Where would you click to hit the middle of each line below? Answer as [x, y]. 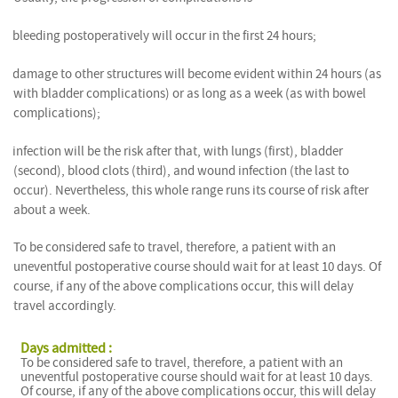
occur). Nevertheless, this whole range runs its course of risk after [191, 190]
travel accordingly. [65, 306]
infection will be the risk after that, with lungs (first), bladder [178, 151]
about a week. [52, 210]
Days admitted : [67, 349]
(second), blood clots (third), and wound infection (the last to [181, 171]
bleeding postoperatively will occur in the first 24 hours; [164, 36]
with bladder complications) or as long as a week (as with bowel [190, 93]
